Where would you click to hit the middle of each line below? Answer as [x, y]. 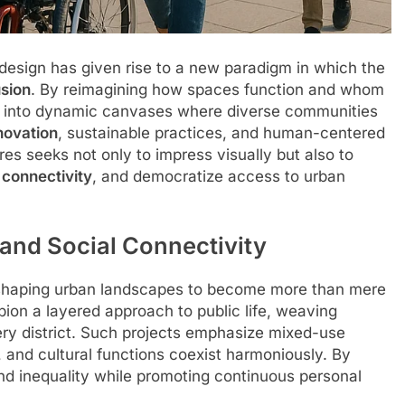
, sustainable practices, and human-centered [221, 132]
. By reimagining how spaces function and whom [207, 89]
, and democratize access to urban [219, 176]
